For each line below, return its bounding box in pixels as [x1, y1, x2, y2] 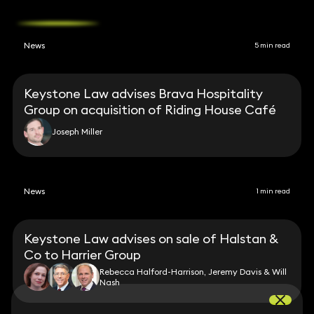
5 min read [254, 41, 291, 50]
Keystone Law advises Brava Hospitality [24, 85, 264, 102]
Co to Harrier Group [24, 247, 142, 264]
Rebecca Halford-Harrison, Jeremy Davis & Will [100, 266, 287, 278]
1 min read [257, 186, 291, 196]
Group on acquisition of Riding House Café [24, 101, 277, 118]
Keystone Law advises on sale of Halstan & [24, 231, 279, 247]
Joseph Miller [52, 126, 103, 137]
